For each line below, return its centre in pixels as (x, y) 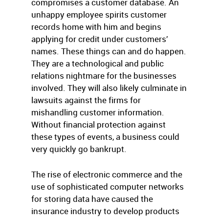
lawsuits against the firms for (86, 100)
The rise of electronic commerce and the (107, 174)
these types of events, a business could (105, 137)
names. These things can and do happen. (109, 51)
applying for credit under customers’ (99, 39)
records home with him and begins (96, 27)
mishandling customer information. (98, 112)
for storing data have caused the (92, 199)
